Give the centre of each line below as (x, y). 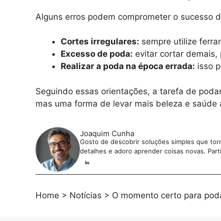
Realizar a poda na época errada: (128, 66)
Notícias (86, 196)
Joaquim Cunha (107, 133)
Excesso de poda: (97, 54)
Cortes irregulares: (100, 42)
